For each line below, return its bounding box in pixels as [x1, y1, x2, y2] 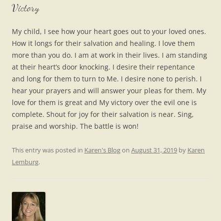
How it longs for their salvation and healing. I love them [12, 38, 195, 48]
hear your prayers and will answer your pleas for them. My [12, 86, 206, 96]
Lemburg [12, 157, 38, 167]
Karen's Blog [84, 146, 120, 155]
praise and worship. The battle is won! [12, 121, 139, 131]
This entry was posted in [12, 146, 84, 155]
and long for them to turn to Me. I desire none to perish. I [12, 74, 202, 84]
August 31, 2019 [131, 146, 177, 155]
